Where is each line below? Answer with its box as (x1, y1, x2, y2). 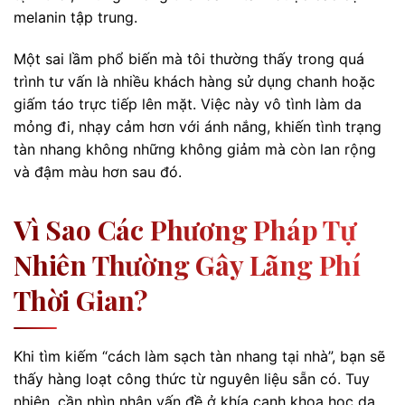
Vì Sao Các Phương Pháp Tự (14, 211, 356, 248)
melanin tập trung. (14, 7, 137, 26)
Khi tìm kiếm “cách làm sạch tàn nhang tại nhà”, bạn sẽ (14, 346, 385, 365)
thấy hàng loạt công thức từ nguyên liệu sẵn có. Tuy (14, 369, 370, 388)
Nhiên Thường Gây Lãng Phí (14, 246, 362, 283)
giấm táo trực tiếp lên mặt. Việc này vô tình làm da (14, 94, 362, 113)
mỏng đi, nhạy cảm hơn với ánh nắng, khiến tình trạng (14, 117, 381, 136)
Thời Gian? (14, 281, 147, 318)
